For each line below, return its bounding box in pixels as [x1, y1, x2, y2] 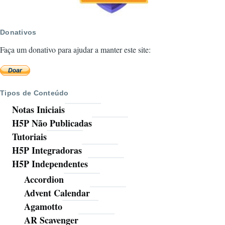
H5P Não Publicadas [12, 117, 92, 130]
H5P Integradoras [12, 144, 82, 157]
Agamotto [24, 200, 62, 213]
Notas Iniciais [12, 103, 65, 117]
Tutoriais [12, 130, 47, 144]
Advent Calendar [24, 186, 90, 200]
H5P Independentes [12, 157, 88, 171]
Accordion [24, 173, 64, 186]
